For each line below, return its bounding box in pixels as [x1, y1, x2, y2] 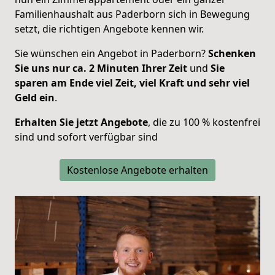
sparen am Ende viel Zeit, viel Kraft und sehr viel [15, 76, 250, 90]
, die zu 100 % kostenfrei [148, 115, 260, 129]
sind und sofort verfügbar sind [15, 130, 158, 144]
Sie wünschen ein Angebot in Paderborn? [15, 46, 208, 60]
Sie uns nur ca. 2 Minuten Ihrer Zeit [15, 61, 187, 75]
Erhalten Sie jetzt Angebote [15, 115, 148, 129]
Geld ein [15, 90, 55, 104]
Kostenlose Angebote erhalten [67, 163, 208, 177]
